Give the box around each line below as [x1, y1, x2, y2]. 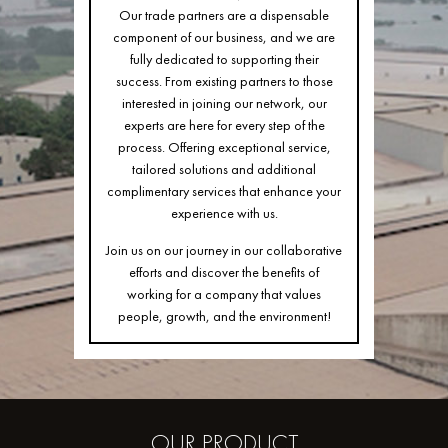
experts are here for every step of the [123, 116, 325, 135]
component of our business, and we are [113, 28, 335, 47]
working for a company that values [127, 284, 321, 303]
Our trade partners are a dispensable [119, 6, 329, 25]
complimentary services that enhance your [107, 182, 341, 201]
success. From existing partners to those [115, 72, 333, 91]
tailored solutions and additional [132, 160, 316, 179]
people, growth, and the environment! [117, 306, 331, 325]
